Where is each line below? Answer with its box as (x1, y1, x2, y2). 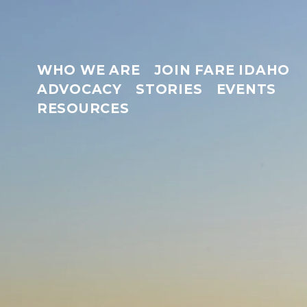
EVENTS (216, 81, 277, 98)
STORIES (136, 81, 203, 98)
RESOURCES (36, 100, 130, 117)
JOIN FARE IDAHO (153, 62, 291, 79)
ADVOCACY (36, 81, 122, 98)
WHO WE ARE (36, 62, 140, 79)
